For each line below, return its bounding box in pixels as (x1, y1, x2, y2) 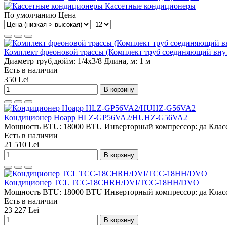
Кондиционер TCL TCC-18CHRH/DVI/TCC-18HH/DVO (4, 178, 199, 187)
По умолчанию (4, 10, 56, 19)
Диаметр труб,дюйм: (4, 56, 78, 65)
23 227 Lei (4, 205, 39, 214)
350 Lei (4, 74, 29, 84)
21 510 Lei (4, 140, 39, 149)
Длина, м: (102, 56, 139, 65)
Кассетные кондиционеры (105, 1, 196, 10)
